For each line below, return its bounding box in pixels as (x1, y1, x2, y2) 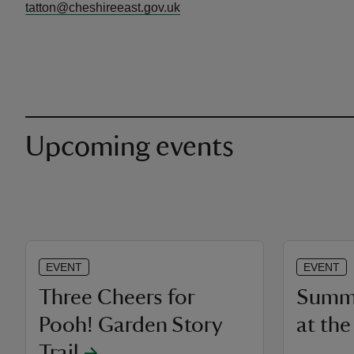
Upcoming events (25, 133, 234, 161)
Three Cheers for (39, 286, 194, 308)
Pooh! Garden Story (39, 314, 222, 336)
